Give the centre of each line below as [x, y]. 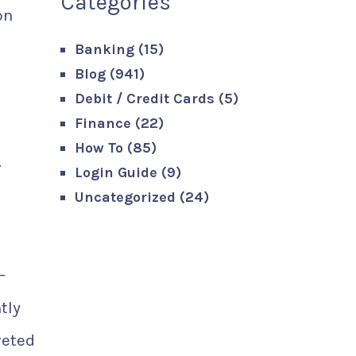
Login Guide [116, 172]
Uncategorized [125, 197]
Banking [104, 49]
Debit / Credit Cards [145, 99]
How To [99, 148]
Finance [103, 123]
